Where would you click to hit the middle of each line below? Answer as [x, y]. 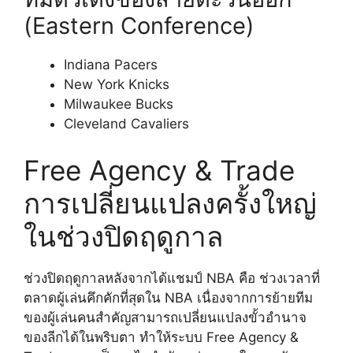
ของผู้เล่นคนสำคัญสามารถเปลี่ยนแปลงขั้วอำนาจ [165, 318]
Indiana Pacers [111, 64]
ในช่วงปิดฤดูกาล [123, 237]
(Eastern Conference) [139, 25]
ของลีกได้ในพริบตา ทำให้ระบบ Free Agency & [161, 338]
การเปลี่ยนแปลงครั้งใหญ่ [170, 204]
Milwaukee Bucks [119, 104]
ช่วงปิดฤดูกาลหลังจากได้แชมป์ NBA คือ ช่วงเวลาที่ [172, 279]
